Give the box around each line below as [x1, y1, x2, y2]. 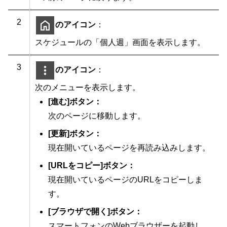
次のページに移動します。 [48, 111, 145, 120]
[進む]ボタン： [48, 97, 102, 106]
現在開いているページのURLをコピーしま [48, 175, 203, 184]
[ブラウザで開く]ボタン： [48, 207, 142, 216]
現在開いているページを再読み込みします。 [48, 143, 210, 152]
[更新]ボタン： [48, 129, 102, 138]
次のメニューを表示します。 [35, 83, 140, 92]
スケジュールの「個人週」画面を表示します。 [35, 37, 205, 47]
